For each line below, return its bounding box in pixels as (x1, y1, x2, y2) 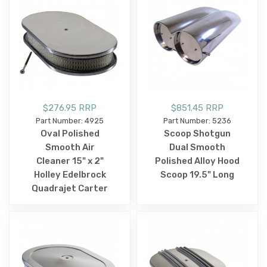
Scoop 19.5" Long (160, 169, 234, 181)
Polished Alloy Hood (155, 156, 240, 167)
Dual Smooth (169, 142, 225, 153)
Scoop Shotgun (164, 128, 231, 139)
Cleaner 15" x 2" (36, 156, 104, 167)
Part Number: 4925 (36, 116, 104, 126)
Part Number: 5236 (163, 116, 231, 126)
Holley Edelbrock (33, 169, 106, 181)
